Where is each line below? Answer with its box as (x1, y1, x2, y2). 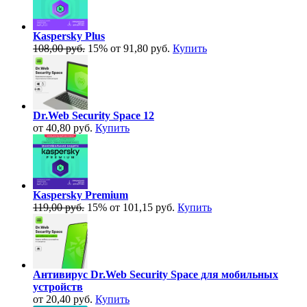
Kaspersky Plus (33, 29, 105, 42)
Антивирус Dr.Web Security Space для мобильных (33, 268, 278, 280)
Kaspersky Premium (33, 188, 128, 201)
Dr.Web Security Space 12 (33, 109, 154, 121)
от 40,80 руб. (33, 121, 93, 134)
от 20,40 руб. (33, 293, 93, 305)
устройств (33, 280, 83, 293)
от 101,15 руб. (110, 201, 175, 213)
